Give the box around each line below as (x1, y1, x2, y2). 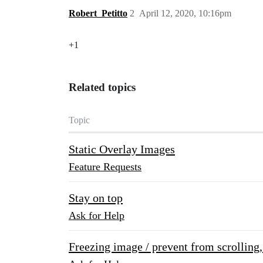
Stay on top (69, 191, 123, 204)
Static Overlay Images (69, 143, 175, 156)
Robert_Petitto (69, 8, 127, 18)
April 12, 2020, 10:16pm (139, 8, 231, 18)
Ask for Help (69, 210, 124, 221)
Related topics (69, 81, 136, 93)
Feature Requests (69, 161, 141, 173)
